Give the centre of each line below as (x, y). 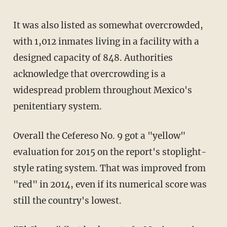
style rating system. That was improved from (109, 168)
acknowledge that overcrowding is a (89, 74)
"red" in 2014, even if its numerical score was (110, 184)
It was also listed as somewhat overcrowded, (108, 25)
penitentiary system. (57, 106)
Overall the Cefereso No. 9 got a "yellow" (99, 136)
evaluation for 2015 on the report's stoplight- (110, 152)
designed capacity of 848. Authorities (93, 58)
